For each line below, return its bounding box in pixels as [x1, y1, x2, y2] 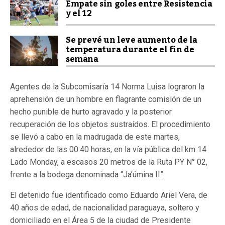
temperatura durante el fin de [66, 42, 194, 58]
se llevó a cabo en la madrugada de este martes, [10, 132, 180, 142]
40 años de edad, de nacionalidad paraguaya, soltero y [10, 203, 199, 213]
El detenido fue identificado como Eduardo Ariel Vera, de [10, 190, 207, 200]
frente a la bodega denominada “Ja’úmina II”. [10, 170, 165, 180]
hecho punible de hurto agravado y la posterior [10, 107, 172, 117]
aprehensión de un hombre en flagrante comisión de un [10, 94, 201, 104]
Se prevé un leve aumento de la [66, 32, 198, 49]
